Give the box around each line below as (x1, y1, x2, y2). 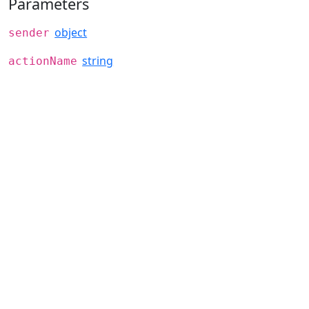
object (54, 25, 88, 41)
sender (8, 26, 50, 40)
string (82, 53, 114, 69)
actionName (8, 54, 77, 68)
